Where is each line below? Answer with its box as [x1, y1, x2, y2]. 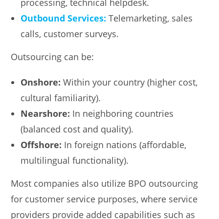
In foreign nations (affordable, [62, 138, 187, 151]
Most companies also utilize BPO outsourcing [11, 177, 198, 189]
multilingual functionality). [21, 154, 129, 166]
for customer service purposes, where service [11, 193, 198, 205]
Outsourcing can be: [11, 50, 94, 63]
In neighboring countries [70, 107, 174, 119]
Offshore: [21, 138, 62, 151]
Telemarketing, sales [106, 12, 193, 24]
